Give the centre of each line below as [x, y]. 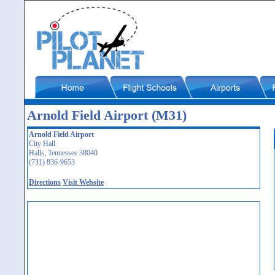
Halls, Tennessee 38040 [63, 153]
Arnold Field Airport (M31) [107, 115]
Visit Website [83, 182]
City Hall [42, 144]
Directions [45, 182]
